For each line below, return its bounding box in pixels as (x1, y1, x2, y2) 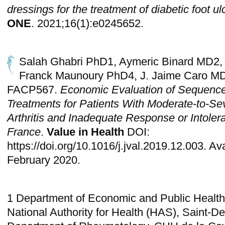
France (7, 126, 41, 138)
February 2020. (7, 154, 80, 166)
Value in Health (46, 126, 124, 138)
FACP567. (7, 83, 60, 96)
